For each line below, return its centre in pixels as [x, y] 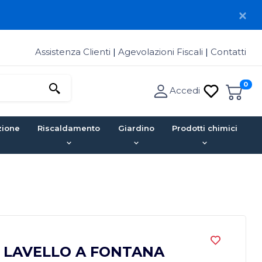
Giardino [136, 128]
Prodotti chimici [204, 128]
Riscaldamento [69, 128]
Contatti [228, 52]
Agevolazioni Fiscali [161, 52]
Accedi [186, 90]
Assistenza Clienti [74, 52]
